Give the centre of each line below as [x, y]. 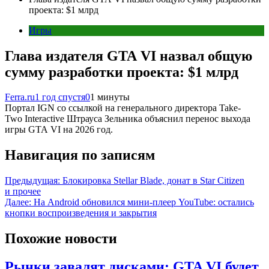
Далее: [18, 202]
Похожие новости [61, 239]
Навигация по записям [80, 155]
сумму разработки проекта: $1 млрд [122, 72]
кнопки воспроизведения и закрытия [81, 213]
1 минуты [110, 97]
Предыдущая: [32, 181]
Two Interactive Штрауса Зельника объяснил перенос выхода [128, 119]
